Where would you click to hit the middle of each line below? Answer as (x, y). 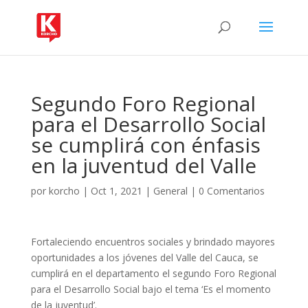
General (170, 191)
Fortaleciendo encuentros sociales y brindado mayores (153, 242)
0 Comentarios (231, 191)
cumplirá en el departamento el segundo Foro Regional (153, 273)
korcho (64, 191)
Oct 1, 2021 (116, 191)
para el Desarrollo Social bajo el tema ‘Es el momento (151, 289)
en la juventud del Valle (143, 165)
